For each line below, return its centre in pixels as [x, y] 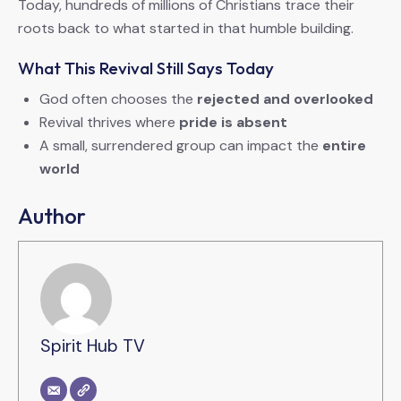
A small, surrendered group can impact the [181, 146]
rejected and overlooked [285, 99]
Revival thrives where [109, 123]
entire [344, 146]
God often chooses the [118, 99]
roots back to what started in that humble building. [186, 29]
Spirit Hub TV [93, 346]
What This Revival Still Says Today [146, 68]
